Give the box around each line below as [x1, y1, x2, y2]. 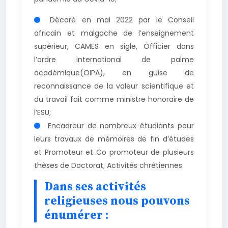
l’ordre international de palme [34, 54, 194, 65]
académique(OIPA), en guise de [34, 67, 194, 78]
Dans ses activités [44, 179, 146, 194]
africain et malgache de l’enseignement [34, 27, 194, 38]
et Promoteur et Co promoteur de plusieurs [34, 147, 194, 157]
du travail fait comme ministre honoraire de [34, 94, 194, 104]
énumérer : [44, 207, 108, 223]
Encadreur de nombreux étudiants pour [44, 120, 194, 131]
